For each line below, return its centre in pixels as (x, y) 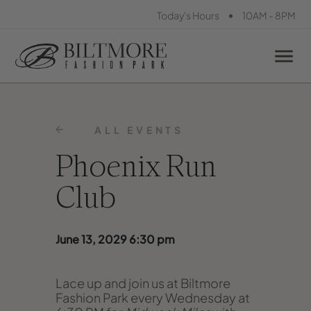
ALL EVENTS (139, 130)
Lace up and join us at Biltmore (143, 283)
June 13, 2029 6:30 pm (115, 239)
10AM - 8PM (268, 15)
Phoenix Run (136, 168)
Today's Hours (188, 15)
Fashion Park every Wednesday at (153, 297)
